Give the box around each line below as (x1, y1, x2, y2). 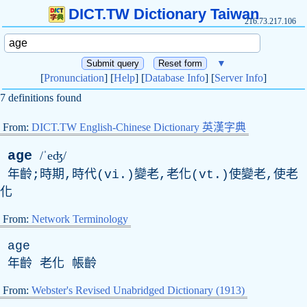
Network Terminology (32, 213, 128, 225)
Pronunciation (44, 72, 104, 84)
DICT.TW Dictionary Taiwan (68, 5, 259, 23)
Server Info (214, 72, 263, 84)
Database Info (145, 72, 205, 84)
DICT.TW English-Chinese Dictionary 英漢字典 (32, 121, 246, 133)
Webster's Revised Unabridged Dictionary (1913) (32, 284, 245, 296)
